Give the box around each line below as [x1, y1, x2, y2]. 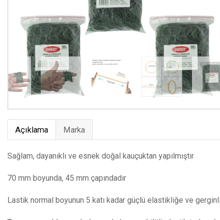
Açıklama [15, 125, 48, 135]
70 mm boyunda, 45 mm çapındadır [7, 173, 126, 183]
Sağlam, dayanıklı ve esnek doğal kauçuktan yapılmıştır [7, 151, 194, 161]
